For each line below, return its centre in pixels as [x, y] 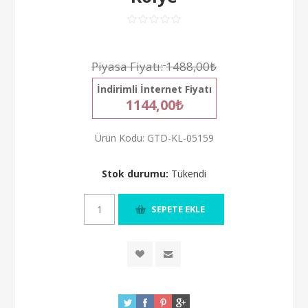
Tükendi [189, 173]
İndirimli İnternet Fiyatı [154, 89]
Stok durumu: [135, 173]
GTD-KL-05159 [180, 137]
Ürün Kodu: [119, 137]
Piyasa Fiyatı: [127, 66]
